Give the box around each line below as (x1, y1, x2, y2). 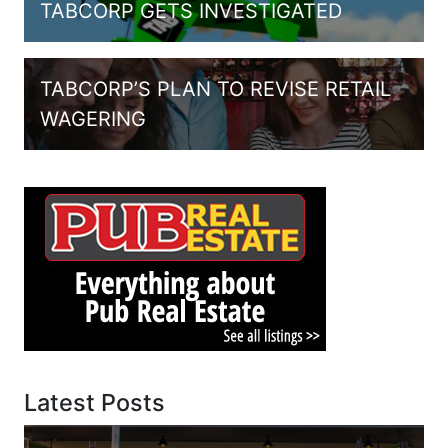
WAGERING (40, 107, 146, 132)
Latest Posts (24, 387, 165, 417)
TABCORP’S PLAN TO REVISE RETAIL (40, 77, 391, 102)
